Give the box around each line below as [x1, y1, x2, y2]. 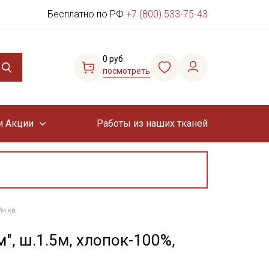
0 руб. [103, 54, 125, 64]
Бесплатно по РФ [47, 8, 126, 20]
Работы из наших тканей [96, 118, 208, 129]
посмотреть [103, 66, 150, 76]
